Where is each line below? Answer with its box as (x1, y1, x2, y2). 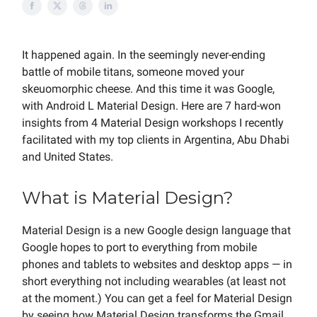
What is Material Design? (22, 188, 234, 208)
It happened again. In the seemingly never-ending (22, 48, 265, 62)
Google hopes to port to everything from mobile (22, 241, 257, 254)
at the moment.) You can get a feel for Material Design (22, 292, 292, 305)
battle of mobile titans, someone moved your (22, 65, 244, 79)
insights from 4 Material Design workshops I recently (22, 116, 284, 129)
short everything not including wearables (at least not (22, 275, 286, 288)
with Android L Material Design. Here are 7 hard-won (22, 99, 281, 113)
